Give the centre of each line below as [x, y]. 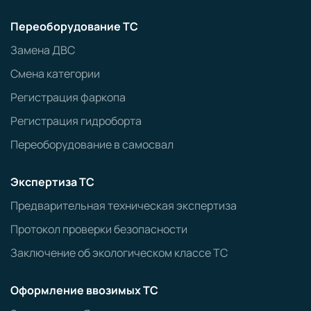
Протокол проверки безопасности [99, 229]
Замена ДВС [43, 50]
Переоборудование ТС [74, 26]
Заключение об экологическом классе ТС [119, 252]
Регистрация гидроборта [76, 120]
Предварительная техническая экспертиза [124, 205]
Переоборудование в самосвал [92, 144]
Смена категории [55, 73]
